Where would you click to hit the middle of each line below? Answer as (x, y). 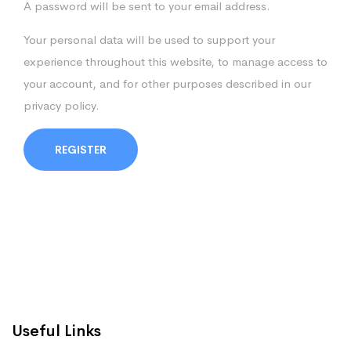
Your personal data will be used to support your (149, 40)
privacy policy (60, 105)
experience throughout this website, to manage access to (175, 62)
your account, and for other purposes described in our (167, 83)
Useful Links (56, 331)
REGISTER (81, 150)
